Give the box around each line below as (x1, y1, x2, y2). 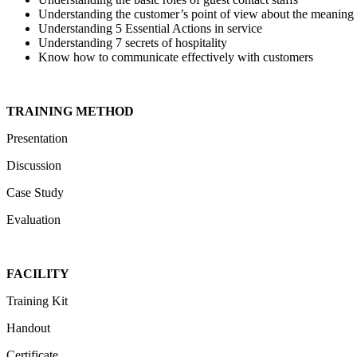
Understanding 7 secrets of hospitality (38, 35, 227, 49)
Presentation (6, 131, 68, 145)
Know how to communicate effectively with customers (38, 49, 313, 64)
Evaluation (6, 212, 61, 226)
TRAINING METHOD (6, 104, 134, 118)
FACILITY (6, 266, 69, 280)
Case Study (6, 185, 64, 199)
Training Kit (6, 293, 68, 308)
